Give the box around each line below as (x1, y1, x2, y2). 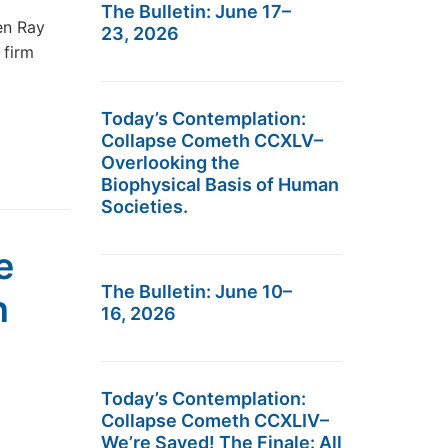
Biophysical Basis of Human (101, 174, 339, 195)
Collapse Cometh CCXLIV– (101, 410, 329, 431)
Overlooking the (101, 152, 240, 173)
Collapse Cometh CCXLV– (101, 130, 323, 151)
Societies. (101, 196, 188, 217)
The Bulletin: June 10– (101, 281, 292, 302)
